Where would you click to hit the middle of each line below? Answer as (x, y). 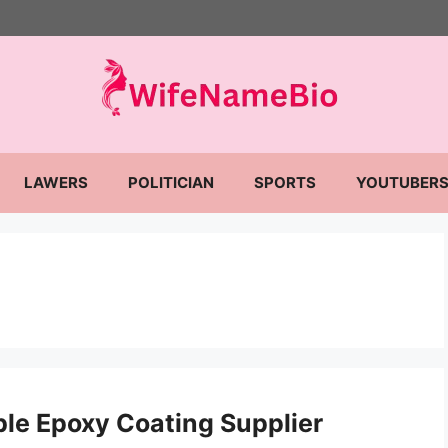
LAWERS (56, 182)
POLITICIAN (171, 182)
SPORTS (285, 182)
